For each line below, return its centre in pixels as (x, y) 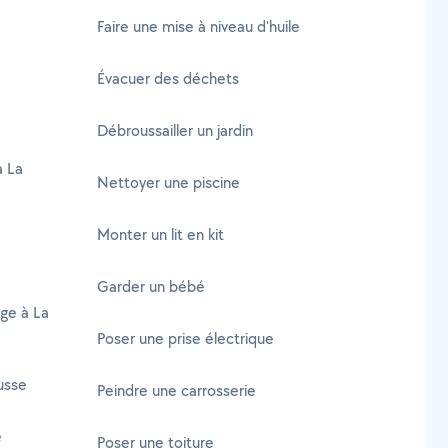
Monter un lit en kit (160, 234)
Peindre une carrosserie (176, 390)
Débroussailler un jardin (175, 130)
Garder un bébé (151, 286)
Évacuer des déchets (168, 78)
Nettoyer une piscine (168, 182)
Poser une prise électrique (185, 338)
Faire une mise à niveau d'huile (198, 26)
